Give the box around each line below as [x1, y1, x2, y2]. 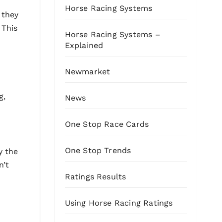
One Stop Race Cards [64, 119, 149, 129]
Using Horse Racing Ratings [64, 198, 173, 208]
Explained [64, 41, 104, 51]
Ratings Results [64, 172, 126, 182]
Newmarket [64, 67, 111, 77]
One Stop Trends [64, 146, 131, 156]
